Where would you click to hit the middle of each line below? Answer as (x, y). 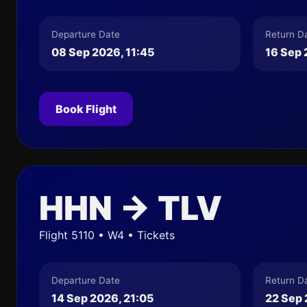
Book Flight (86, 109)
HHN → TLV (131, 208)
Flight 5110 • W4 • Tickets (107, 235)
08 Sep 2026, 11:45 (103, 52)
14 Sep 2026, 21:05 (103, 298)
